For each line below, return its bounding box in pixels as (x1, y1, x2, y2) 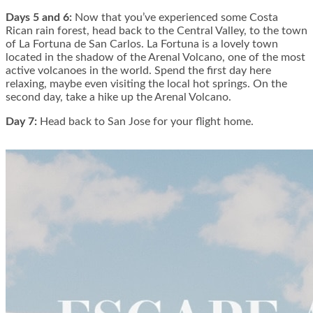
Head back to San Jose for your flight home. (37, 116, 254, 128)
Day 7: (6, 116, 37, 128)
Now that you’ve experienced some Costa (72, 12, 278, 24)
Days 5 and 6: (6, 12, 72, 24)
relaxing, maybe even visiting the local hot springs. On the (6, 78, 287, 90)
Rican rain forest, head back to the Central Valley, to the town (6, 25, 307, 37)
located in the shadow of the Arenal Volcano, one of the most (6, 52, 305, 64)
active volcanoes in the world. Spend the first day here (6, 65, 271, 77)
